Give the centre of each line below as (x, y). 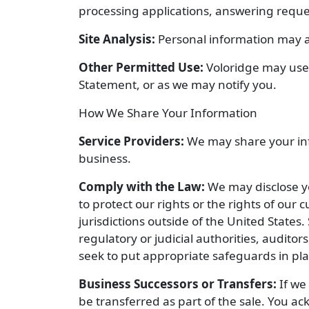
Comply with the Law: (142, 187)
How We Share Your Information (168, 113)
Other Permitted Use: (141, 67)
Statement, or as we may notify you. (178, 84)
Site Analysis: (117, 39)
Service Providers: (131, 141)
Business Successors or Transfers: (178, 284)
